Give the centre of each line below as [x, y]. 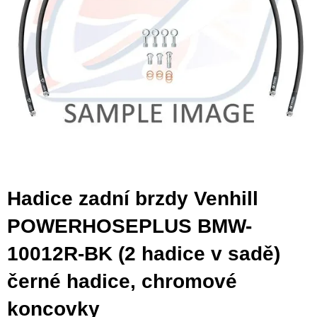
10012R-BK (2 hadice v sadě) [144, 253]
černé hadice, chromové [122, 281]
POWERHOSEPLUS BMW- [129, 226]
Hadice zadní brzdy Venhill [133, 198]
